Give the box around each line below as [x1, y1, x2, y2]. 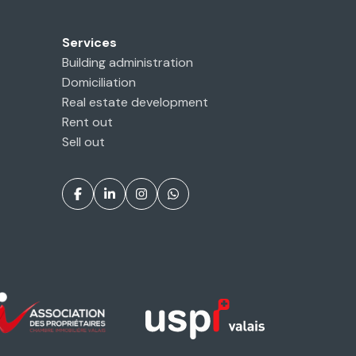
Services [62, 34, 118, 51]
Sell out [62, 133, 106, 150]
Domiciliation [62, 74, 137, 91]
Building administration [62, 54, 194, 71]
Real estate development [62, 94, 209, 110]
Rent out [62, 114, 114, 130]
